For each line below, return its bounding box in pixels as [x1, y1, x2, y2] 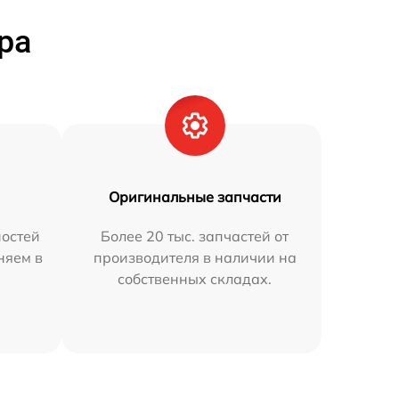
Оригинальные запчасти [108, 188, 281, 207]
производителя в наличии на [93, 248, 297, 267]
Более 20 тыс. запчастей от [101, 227, 289, 246]
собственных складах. [118, 270, 273, 289]
